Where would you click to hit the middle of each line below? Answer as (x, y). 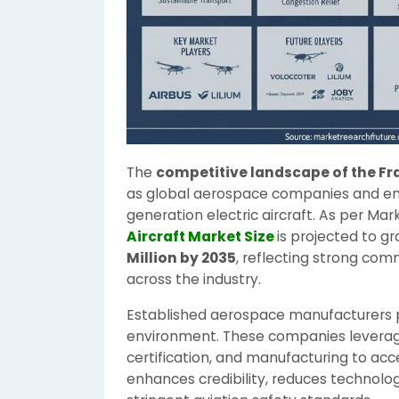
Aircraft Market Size (200, 236)
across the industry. (194, 279)
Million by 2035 (181, 258)
